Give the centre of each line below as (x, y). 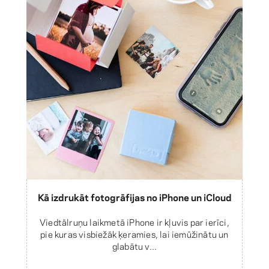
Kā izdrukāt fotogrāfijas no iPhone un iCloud (134, 196)
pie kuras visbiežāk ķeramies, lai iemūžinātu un (134, 233)
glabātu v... (134, 245)
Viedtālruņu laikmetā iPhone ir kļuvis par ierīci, (134, 221)
